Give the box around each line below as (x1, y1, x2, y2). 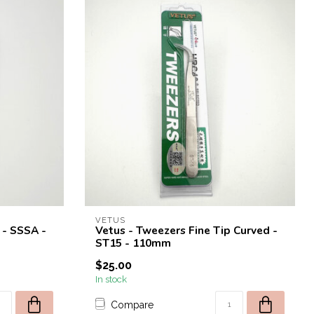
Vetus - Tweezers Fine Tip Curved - (95, 223, 278, 238)
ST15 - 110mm (95, 235, 171, 250)
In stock (95, 273, 127, 285)
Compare (111, 299, 153, 310)
